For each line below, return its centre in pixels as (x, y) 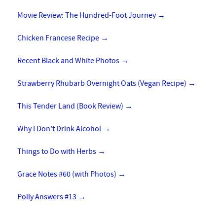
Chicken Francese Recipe (59, 38)
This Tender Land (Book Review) (71, 106)
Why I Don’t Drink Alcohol (60, 129)
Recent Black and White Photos (69, 60)
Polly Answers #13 (48, 197)
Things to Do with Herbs (57, 151)
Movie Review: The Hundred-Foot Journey (87, 15)
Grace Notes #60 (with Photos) (68, 174)
